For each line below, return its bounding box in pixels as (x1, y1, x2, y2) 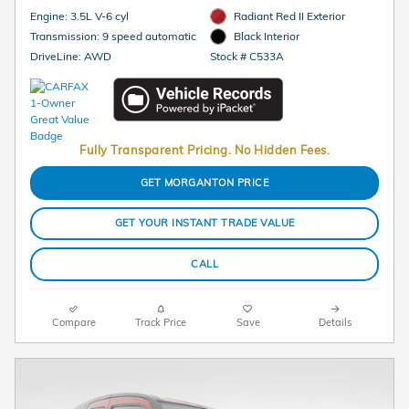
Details (319, 315, 352, 329)
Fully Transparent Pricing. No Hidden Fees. (79, 142, 330, 158)
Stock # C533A (209, 49, 284, 64)
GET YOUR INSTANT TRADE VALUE (114, 216, 295, 230)
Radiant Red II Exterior (234, 8, 346, 23)
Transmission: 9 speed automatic (102, 28, 196, 43)
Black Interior (234, 28, 300, 43)
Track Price (135, 315, 187, 329)
